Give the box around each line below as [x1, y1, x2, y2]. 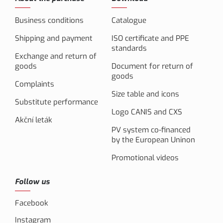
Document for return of [111, 61, 193, 71]
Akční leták [15, 115, 52, 125]
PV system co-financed [111, 125, 191, 135]
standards [111, 43, 147, 53]
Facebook [15, 198, 48, 208]
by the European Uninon [111, 135, 195, 145]
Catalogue [111, 15, 146, 25]
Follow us [15, 177, 50, 187]
